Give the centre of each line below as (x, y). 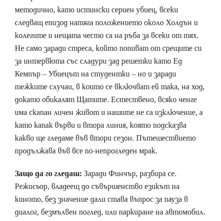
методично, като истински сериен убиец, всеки (96, 9)
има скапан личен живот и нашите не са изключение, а (109, 112)
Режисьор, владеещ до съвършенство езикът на (97, 186)
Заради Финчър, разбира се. (129, 173)
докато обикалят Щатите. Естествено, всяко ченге (106, 99)
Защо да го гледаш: (48, 173)
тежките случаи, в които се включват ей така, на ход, (110, 86)
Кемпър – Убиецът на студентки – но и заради (95, 74)
